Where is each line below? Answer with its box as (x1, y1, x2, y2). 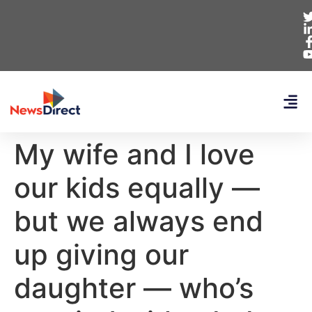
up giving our (14, 237, 189, 272)
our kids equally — (14, 171, 260, 205)
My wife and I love (14, 137, 255, 171)
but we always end (14, 204, 263, 238)
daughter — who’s (14, 271, 253, 305)
